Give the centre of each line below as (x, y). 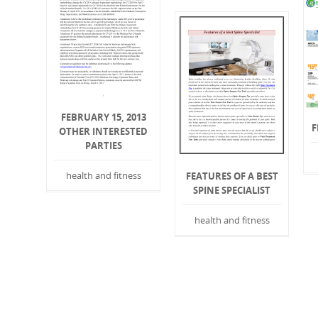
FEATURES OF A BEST (232, 176)
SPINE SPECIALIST (232, 191)
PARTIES (103, 146)
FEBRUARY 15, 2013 (103, 117)
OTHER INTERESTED (104, 132)
